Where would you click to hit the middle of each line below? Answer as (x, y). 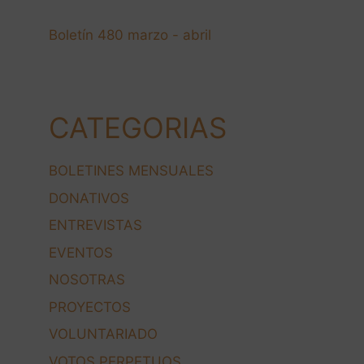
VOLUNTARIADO (103, 334)
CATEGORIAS (138, 128)
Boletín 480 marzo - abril (130, 35)
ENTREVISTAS (95, 225)
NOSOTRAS (87, 280)
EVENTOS (81, 252)
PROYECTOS (90, 307)
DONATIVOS (89, 198)
